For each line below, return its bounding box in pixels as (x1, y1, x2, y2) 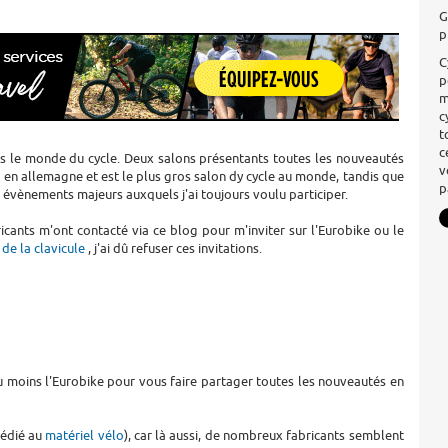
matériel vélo (45, 426, 124, 444)
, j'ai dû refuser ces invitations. (85, 239, 262, 257)
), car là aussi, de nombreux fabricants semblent (123, 426, 404, 444)
